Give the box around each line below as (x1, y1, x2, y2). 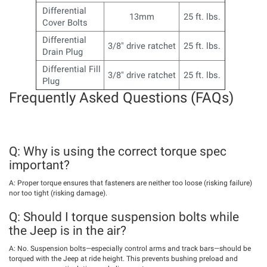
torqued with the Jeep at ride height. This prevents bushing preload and (9, 254, 238, 263)
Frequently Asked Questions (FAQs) (9, 89, 234, 106)
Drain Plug (42, 46, 83, 57)
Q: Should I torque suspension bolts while (9, 209, 239, 224)
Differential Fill (42, 63, 101, 74)
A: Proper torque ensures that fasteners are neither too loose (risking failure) (9, 178, 252, 187)
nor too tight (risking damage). (9, 188, 107, 197)
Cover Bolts (42, 17, 88, 28)
